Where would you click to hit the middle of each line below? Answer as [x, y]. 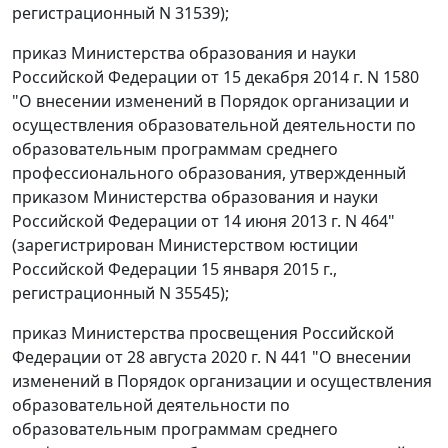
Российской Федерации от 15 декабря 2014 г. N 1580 [215, 77]
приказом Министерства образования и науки [195, 197]
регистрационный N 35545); [120, 293]
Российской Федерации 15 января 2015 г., [174, 269]
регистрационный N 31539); [120, 13]
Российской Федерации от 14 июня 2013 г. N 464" [203, 221]
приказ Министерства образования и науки [184, 53]
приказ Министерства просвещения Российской [203, 333]
